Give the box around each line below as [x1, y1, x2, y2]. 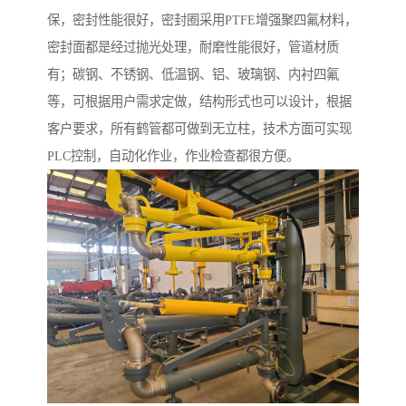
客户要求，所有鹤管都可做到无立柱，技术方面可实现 [47, 121, 352, 137]
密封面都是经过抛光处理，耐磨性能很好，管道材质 [47, 40, 339, 55]
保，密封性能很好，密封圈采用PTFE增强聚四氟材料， [47, 13, 357, 28]
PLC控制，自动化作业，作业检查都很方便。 [47, 149, 299, 164]
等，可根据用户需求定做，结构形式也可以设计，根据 [47, 94, 352, 110]
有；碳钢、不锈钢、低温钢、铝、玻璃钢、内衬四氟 [47, 67, 339, 82]
